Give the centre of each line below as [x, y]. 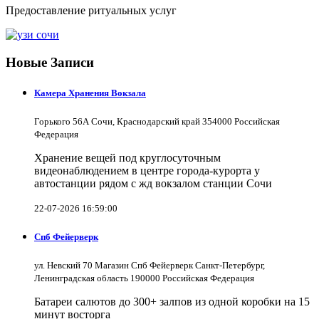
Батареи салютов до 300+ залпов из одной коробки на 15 [172, 302]
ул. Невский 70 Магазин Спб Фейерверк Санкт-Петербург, [150, 266]
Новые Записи [50, 62]
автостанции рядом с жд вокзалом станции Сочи [153, 183]
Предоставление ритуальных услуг [91, 10]
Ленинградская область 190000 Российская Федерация [144, 278]
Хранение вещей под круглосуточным [127, 157]
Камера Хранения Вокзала [90, 93]
